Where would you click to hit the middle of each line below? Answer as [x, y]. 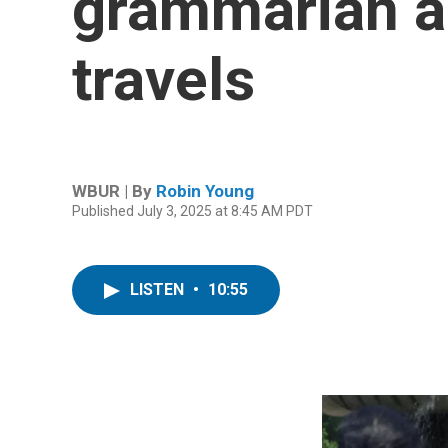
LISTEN [159, 289]
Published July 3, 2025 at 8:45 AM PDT [192, 210]
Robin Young [205, 190]
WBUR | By [114, 190]
